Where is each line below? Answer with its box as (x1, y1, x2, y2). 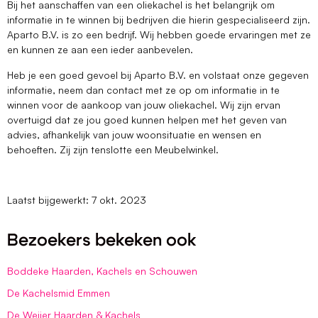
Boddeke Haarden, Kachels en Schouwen (7, 264, 197, 277)
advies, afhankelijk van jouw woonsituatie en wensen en (7, 128, 261, 141)
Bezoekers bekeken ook (7, 231, 197, 249)
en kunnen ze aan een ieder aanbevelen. (7, 43, 196, 56)
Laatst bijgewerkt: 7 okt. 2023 (7, 194, 146, 207)
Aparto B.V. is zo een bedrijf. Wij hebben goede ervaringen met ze (7, 28, 311, 41)
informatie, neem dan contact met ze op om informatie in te (7, 83, 280, 96)
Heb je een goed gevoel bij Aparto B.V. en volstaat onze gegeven (7, 68, 309, 81)
